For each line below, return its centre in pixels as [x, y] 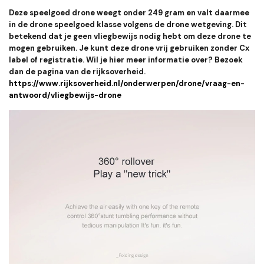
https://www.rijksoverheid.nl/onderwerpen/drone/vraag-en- [127, 84]
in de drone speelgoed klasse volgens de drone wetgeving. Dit [128, 25]
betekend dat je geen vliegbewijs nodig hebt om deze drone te [130, 37]
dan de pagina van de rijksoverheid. [77, 72]
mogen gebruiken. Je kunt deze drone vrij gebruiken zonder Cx [129, 48]
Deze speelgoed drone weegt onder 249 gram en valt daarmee [129, 13]
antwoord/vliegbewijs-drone [65, 95]
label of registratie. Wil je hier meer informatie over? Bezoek [126, 60]
